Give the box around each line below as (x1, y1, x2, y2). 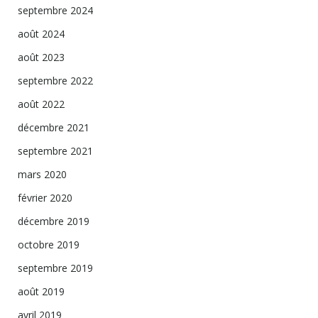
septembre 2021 (18, 144, 93, 158)
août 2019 (18, 285, 65, 299)
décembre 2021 (18, 121, 89, 135)
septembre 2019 (18, 261, 93, 275)
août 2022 (18, 97, 65, 111)
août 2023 (18, 50, 65, 65)
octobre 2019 (18, 238, 79, 252)
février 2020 (18, 191, 72, 205)
